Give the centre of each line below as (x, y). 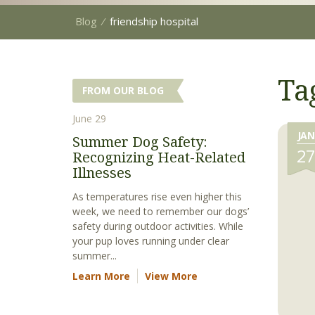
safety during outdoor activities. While (158, 226)
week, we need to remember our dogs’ (161, 211)
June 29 (89, 118)
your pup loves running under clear (151, 241)
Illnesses (102, 173)
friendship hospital (154, 21)
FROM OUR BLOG (123, 90)
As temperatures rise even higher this (157, 197)
